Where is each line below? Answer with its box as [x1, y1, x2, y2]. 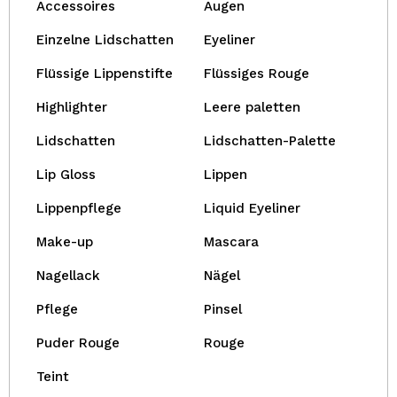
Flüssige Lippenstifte [36, 66, 173, 82]
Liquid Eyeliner [204, 200, 300, 216]
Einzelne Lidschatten [36, 32, 174, 48]
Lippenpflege [36, 200, 121, 216]
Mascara [204, 234, 259, 250]
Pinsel [204, 301, 242, 317]
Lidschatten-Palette [204, 133, 336, 149]
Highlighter [36, 99, 107, 115]
